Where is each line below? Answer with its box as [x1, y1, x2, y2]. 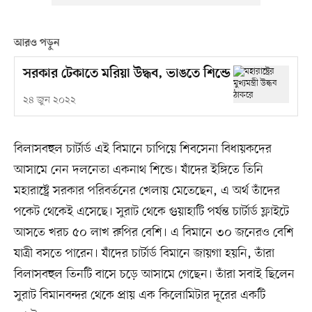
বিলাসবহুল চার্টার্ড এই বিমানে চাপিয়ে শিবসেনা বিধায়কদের [13, 141, 272, 158]
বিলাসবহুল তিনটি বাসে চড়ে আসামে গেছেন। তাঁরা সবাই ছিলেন [13, 266, 295, 283]
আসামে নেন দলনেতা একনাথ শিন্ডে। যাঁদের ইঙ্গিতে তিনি [13, 162, 263, 179]
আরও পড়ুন [13, 37, 60, 50]
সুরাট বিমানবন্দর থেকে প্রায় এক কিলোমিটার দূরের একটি [13, 287, 265, 304]
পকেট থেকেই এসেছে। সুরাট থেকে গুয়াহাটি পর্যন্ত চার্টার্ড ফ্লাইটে [13, 203, 289, 221]
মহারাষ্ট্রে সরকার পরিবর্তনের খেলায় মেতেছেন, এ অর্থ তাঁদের [13, 182, 280, 200]
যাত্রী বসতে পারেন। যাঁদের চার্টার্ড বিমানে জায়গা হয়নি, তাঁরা [13, 245, 274, 263]
